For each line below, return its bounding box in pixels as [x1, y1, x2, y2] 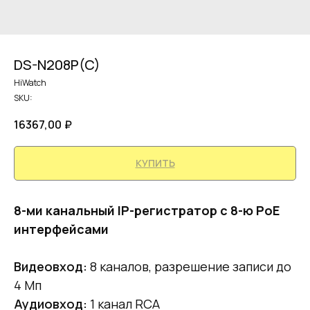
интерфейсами [14, 221, 109, 238]
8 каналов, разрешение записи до [87, 258, 291, 275]
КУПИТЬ [135, 156, 175, 170]
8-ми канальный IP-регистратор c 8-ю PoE [14, 202, 280, 219]
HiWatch [14, 77, 46, 89]
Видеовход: [14, 258, 87, 275]
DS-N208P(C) [14, 55, 100, 74]
